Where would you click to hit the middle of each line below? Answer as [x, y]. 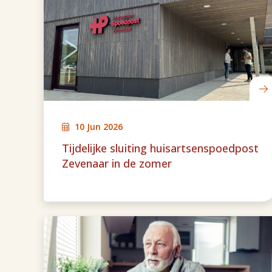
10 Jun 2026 [99, 127]
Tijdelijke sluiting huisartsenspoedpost [160, 148]
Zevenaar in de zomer [117, 163]
